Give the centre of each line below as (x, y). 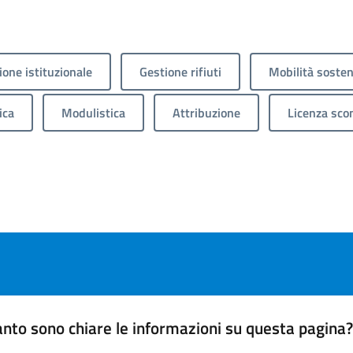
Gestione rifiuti (180, 72)
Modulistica (93, 113)
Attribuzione (206, 113)
